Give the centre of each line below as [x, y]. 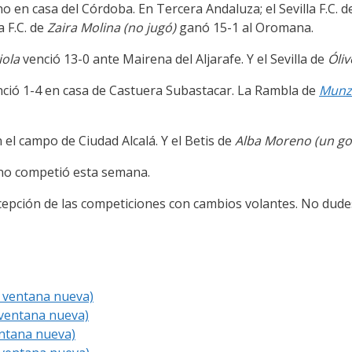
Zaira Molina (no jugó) [113, 28]
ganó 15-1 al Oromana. [246, 28]
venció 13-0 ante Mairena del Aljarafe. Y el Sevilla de [175, 59]
